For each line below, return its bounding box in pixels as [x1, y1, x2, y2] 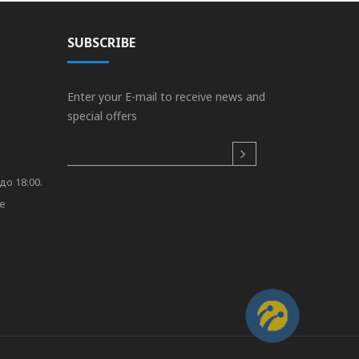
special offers [67, 107, 137, 123]
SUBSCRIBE [67, 33, 135, 51]
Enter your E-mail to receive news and [67, 88, 265, 104]
